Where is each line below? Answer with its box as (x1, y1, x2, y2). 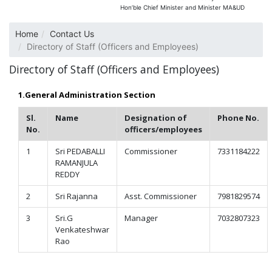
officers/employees (124, 124, 202, 135)
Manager (124, 212, 158, 223)
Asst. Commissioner (124, 191, 197, 202)
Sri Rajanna (55, 191, 98, 202)
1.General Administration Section (18, 89, 155, 100)
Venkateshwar (55, 224, 109, 235)
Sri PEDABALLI (55, 146, 105, 157)
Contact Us (50, 28, 94, 39)
